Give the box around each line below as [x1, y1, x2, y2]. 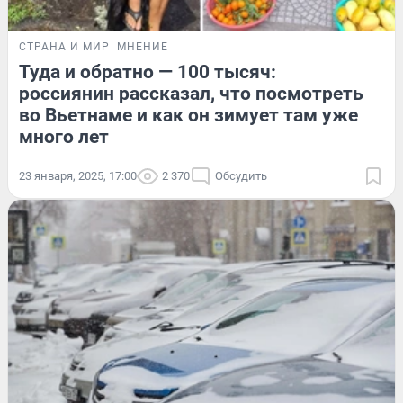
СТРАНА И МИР [19, 40, 110, 54]
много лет [19, 126, 109, 148]
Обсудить [215, 169, 267, 184]
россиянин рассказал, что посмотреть [19, 83, 363, 105]
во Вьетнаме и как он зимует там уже [19, 104, 358, 127]
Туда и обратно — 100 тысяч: [19, 61, 276, 84]
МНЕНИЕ [117, 40, 168, 54]
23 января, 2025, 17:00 [19, 169, 137, 184]
